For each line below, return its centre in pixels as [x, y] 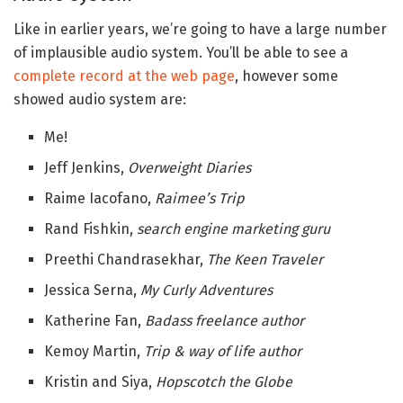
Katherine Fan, [95, 320]
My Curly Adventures [207, 290]
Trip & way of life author [223, 351]
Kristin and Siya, [100, 381]
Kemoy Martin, [94, 351]
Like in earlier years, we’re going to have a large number [200, 29]
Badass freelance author [225, 320]
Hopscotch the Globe [224, 381]
